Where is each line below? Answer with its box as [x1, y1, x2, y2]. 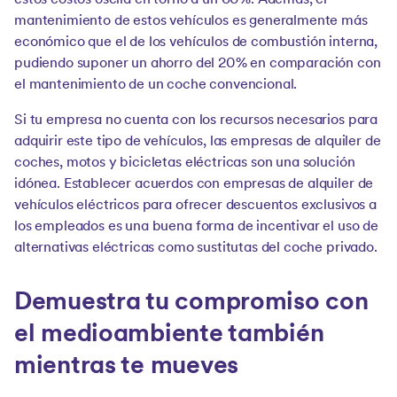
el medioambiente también [14, 323, 324, 348]
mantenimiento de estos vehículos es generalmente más [14, 14, 368, 29]
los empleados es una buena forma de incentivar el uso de [14, 220, 379, 235]
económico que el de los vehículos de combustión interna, [14, 35, 378, 51]
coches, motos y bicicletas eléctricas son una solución [14, 156, 355, 171]
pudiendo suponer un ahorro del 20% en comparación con [14, 57, 381, 72]
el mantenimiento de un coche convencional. [14, 78, 298, 93]
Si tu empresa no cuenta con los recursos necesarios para [14, 113, 378, 128]
